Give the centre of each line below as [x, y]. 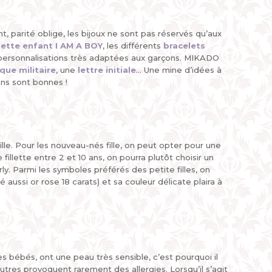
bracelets [184, 46]
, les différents [133, 46]
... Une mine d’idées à [179, 70]
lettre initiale [107, 70]
